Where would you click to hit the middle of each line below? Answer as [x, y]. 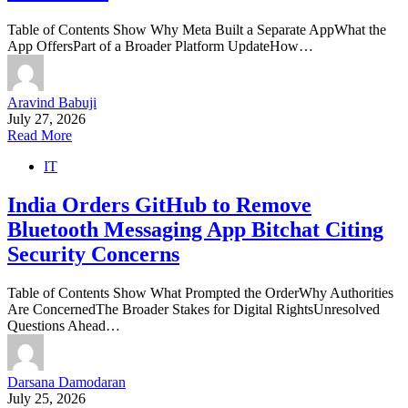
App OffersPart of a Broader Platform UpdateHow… [160, 46]
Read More [40, 135]
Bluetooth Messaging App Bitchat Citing [195, 229]
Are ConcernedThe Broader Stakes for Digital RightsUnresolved [194, 309]
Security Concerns [93, 254]
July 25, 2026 [46, 398]
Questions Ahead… [64, 325]
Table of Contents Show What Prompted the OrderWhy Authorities [200, 292]
